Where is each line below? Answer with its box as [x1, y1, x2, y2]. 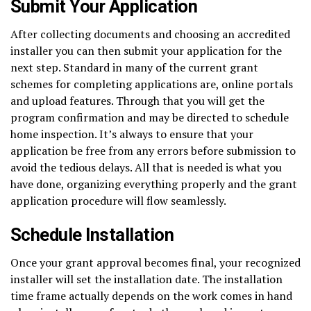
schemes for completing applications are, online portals [10, 76, 293, 92]
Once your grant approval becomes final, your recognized [10, 254, 301, 270]
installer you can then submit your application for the [10, 42, 282, 58]
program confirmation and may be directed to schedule [10, 109, 289, 125]
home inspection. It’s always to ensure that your [10, 126, 253, 142]
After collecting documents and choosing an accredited [10, 26, 290, 42]
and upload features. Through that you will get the [10, 92, 264, 108]
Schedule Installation [10, 224, 174, 245]
